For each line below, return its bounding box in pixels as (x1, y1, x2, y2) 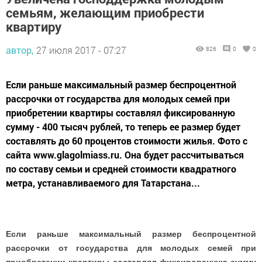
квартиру (6, 18, 61, 35)
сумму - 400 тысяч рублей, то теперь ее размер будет (6, 120, 240, 133)
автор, (6, 43, 33, 56)
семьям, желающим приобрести (6, 4, 204, 21)
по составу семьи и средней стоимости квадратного (6, 162, 236, 175)
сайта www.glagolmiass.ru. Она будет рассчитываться (6, 148, 244, 161)
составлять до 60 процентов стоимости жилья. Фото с (6, 134, 247, 147)
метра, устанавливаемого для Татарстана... (6, 176, 200, 189)
